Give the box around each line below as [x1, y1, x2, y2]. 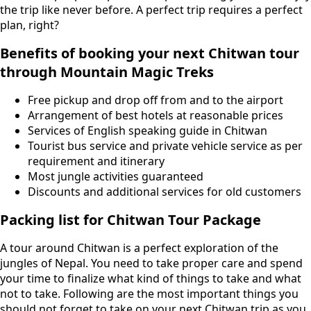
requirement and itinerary [28, 153, 165, 169]
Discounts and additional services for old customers [28, 184, 301, 200]
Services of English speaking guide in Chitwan [28, 123, 267, 139]
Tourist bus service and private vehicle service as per [28, 138, 303, 154]
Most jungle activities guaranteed [28, 169, 203, 185]
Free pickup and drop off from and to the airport [28, 92, 283, 108]
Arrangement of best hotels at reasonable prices [28, 108, 283, 124]
